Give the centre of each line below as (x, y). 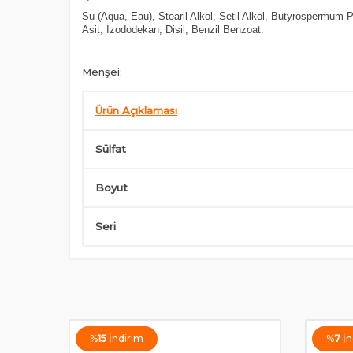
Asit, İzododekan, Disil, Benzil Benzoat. (173, 30)
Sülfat (111, 149)
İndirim (126, 338)
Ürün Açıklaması (136, 110)
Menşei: (102, 72)
